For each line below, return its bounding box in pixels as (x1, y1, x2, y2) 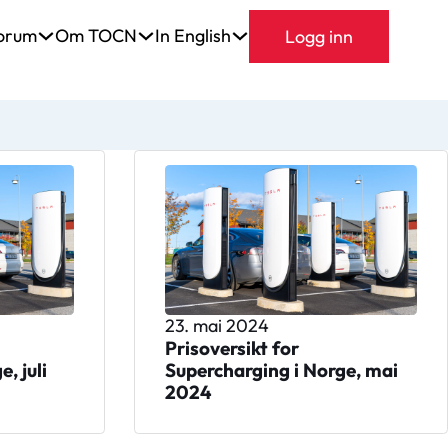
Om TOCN (55, 24, 138, 48)
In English (155, 24, 232, 48)
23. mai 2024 (165, 313, 270, 337)
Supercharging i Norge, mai (165, 357, 399, 382)
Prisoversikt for (165, 335, 300, 360)
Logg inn (285, 24, 354, 48)
